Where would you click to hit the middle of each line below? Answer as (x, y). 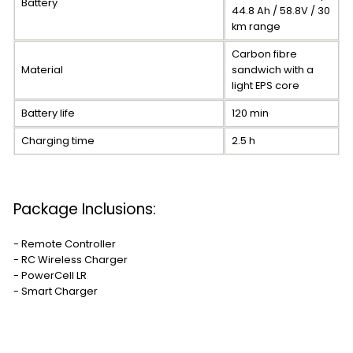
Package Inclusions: (85, 210)
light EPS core (266, 86)
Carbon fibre (264, 54)
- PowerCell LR (50, 276)
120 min (250, 113)
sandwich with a (273, 70)
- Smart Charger (56, 292)
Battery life (48, 113)
